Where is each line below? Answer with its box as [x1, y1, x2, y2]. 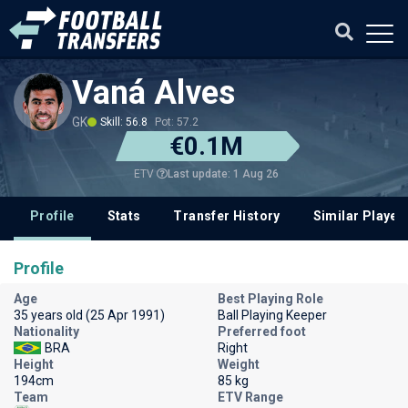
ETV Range [218, 390, 283, 404]
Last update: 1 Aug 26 [167, 167, 279, 180]
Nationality [14, 324, 79, 339]
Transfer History [173, 209, 280, 223]
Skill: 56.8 [100, 116, 148, 128]
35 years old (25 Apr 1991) [14, 308, 165, 322]
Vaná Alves [72, 74, 235, 112]
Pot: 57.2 [155, 116, 199, 128]
